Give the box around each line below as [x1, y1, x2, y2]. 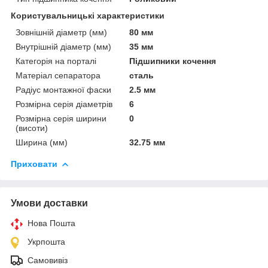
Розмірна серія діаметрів [16, 99, 112, 109]
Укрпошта [28, 236, 65, 246]
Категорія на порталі [16, 56, 96, 66]
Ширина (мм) [16, 137, 68, 147]
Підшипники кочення [129, 56, 217, 66]
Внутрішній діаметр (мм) [16, 41, 111, 51]
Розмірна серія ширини [16, 113, 106, 123]
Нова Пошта [28, 218, 75, 228]
